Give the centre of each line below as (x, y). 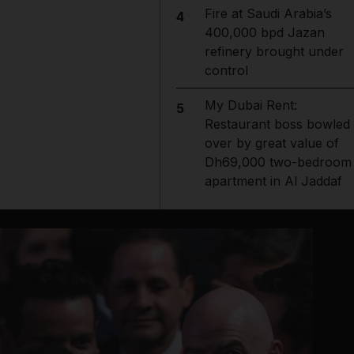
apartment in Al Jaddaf (273, 181)
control (226, 70)
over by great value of (271, 143)
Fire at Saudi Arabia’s (268, 13)
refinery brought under (274, 51)
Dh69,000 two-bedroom (278, 162)
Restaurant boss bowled (277, 124)
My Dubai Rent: (250, 105)
